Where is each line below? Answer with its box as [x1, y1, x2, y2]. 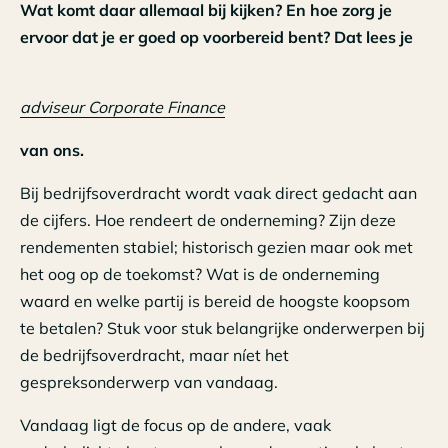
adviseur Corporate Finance [20, 96, 225, 117]
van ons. [20, 139, 84, 160]
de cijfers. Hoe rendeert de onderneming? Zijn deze [20, 209, 396, 230]
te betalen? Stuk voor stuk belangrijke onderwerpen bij [20, 317, 425, 338]
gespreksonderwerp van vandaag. [20, 371, 278, 392]
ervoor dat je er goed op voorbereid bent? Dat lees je [20, 26, 413, 47]
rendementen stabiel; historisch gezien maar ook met [20, 236, 413, 257]
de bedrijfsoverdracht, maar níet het [20, 344, 289, 365]
